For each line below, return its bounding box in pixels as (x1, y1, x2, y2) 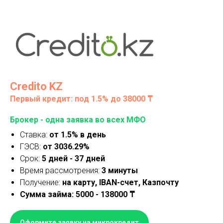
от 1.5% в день (49, 130, 106, 139)
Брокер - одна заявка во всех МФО (10, 115, 146, 124)
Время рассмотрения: (20, 166, 102, 175)
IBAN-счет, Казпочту (99, 178, 179, 187)
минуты (108, 166, 138, 175)
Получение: (20, 178, 62, 187)
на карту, (62, 178, 99, 187)
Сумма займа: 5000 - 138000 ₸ (20, 190, 135, 199)
